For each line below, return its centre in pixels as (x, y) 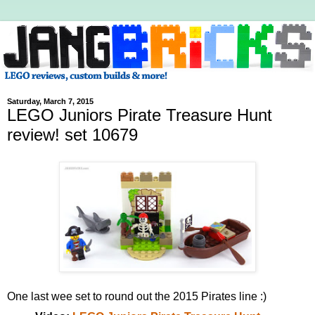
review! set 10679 (72, 135)
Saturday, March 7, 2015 (50, 102)
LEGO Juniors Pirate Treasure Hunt (140, 115)
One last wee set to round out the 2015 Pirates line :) (137, 296)
